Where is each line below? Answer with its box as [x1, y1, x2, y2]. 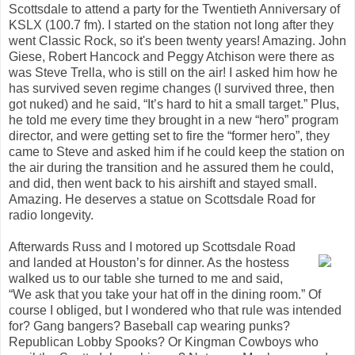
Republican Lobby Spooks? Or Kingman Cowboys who [9, 334, 319, 349]
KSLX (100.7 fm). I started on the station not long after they [9, 17, 334, 32]
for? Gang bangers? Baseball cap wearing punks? [9, 319, 290, 333]
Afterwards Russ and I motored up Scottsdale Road [9, 239, 296, 254]
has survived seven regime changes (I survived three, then [9, 81, 334, 95]
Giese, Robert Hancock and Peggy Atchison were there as [9, 49, 334, 63]
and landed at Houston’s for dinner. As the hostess [9, 255, 289, 269]
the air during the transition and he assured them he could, [9, 160, 334, 174]
